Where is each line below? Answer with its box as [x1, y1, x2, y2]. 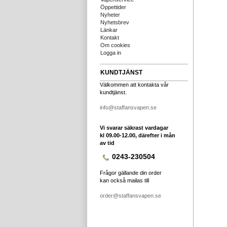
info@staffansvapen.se [100, 104, 157, 110]
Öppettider [100, 4, 126, 10]
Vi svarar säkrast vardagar [100, 125, 168, 131]
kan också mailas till [100, 177, 149, 183]
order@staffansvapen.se [100, 193, 161, 199]
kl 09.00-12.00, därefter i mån [100, 132, 175, 138]
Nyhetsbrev [100, 19, 129, 25]
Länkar [100, 27, 118, 33]
